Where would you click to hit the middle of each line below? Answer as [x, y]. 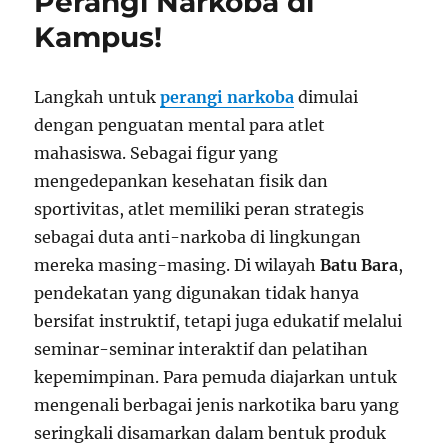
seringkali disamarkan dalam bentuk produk [210, 433]
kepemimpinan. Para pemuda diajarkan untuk [216, 377]
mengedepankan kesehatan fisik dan [181, 181]
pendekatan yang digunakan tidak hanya [197, 293]
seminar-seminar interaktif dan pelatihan [201, 349]
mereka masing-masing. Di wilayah [177, 265]
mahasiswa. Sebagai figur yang [156, 153]
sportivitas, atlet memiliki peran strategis [199, 209]
